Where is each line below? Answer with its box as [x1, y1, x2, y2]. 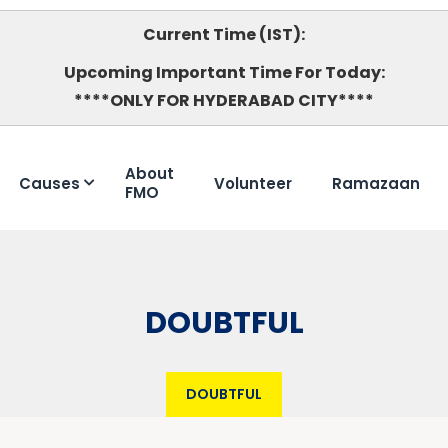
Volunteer [214, 172, 293, 194]
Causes [19, 172, 81, 194]
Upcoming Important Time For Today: [63, 61, 385, 84]
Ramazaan [332, 172, 421, 194]
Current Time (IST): [143, 23, 305, 46]
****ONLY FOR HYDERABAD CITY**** [74, 89, 374, 112]
